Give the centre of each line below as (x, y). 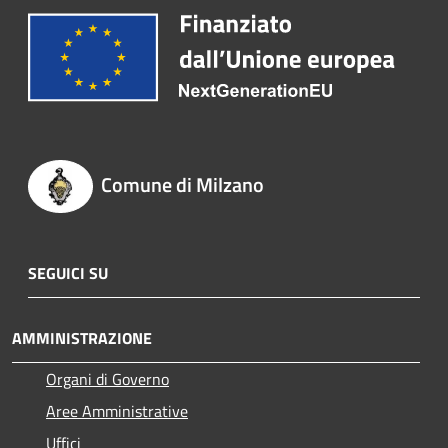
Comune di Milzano (182, 185)
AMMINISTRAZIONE (82, 337)
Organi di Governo (107, 378)
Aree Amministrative (117, 410)
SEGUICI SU (68, 272)
